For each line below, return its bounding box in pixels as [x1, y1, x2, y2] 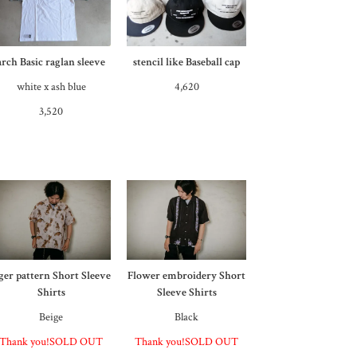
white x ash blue [16, 80, 86, 95]
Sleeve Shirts [156, 285, 217, 300]
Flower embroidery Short [127, 269, 246, 284]
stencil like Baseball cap [133, 55, 241, 70]
